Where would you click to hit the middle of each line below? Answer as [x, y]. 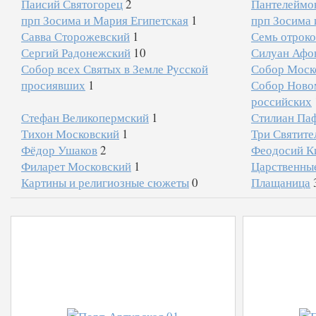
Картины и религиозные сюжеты [105, 182]
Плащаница [280, 182]
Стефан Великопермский [85, 117]
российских [281, 101]
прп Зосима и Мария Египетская [105, 20]
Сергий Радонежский [76, 53]
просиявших [53, 85]
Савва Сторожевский [75, 36]
